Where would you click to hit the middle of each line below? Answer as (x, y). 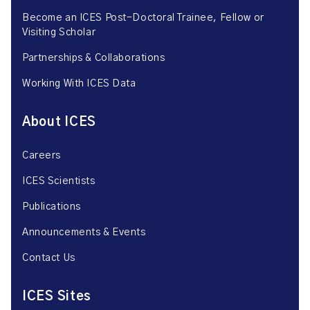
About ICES (60, 122)
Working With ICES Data (79, 84)
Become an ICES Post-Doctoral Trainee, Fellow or (143, 18)
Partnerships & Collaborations (94, 58)
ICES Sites (57, 297)
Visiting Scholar (59, 33)
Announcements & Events (84, 232)
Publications (52, 207)
